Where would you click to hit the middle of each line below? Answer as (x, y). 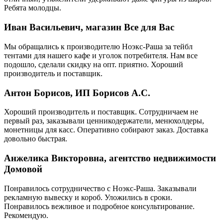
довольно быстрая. (36, 139)
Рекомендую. (26, 215)
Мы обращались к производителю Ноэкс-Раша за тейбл (98, 46)
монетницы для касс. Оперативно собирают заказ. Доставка (106, 130)
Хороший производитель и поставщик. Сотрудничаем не (101, 112)
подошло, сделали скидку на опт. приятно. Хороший (94, 64)
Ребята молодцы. (33, 8)
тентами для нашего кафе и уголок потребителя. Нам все (101, 55)
